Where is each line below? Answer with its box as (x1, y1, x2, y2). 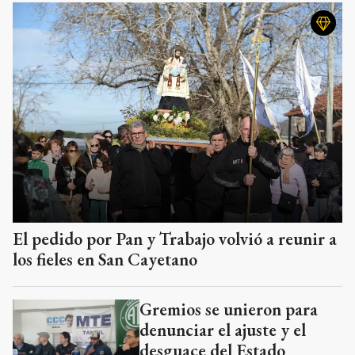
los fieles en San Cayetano (13, 247, 197, 271)
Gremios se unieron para (139, 297, 318, 321)
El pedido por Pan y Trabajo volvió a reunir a (13, 227, 337, 250)
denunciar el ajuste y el (139, 318, 306, 342)
